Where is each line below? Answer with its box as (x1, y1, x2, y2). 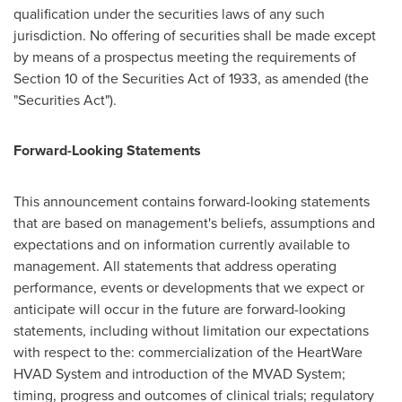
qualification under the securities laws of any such (13, 4, 325, 24)
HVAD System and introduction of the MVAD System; (13, 363, 345, 384)
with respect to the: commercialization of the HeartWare (13, 342, 363, 363)
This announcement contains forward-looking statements (13, 191, 370, 212)
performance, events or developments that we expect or (13, 277, 364, 298)
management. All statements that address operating (13, 256, 336, 276)
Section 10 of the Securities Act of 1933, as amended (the (13, 68, 369, 89)
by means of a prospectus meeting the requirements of (13, 47, 356, 67)
